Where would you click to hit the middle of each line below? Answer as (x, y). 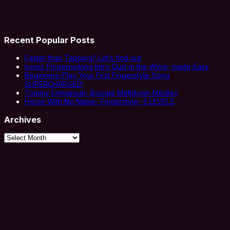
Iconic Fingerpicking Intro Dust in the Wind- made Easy (117, 67)
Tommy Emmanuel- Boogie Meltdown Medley (101, 93)
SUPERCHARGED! (54, 84)
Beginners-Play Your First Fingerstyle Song (97, 75)
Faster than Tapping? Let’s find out (83, 58)
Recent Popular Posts (49, 40)
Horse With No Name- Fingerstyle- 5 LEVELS (100, 102)
